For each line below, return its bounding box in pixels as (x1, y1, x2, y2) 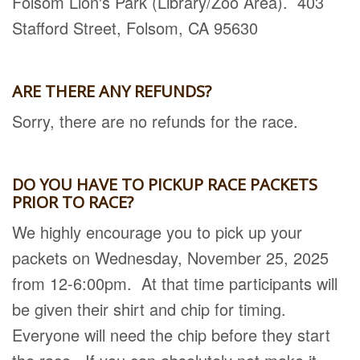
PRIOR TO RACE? (12, 191, 133, 213)
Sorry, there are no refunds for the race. (12, 109, 298, 133)
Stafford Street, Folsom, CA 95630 (12, 16, 258, 39)
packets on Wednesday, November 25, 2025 (12, 246, 329, 269)
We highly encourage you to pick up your (12, 220, 302, 243)
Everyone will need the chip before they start (12, 323, 330, 346)
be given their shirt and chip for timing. (12, 297, 291, 321)
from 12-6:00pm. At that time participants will (12, 272, 337, 295)
